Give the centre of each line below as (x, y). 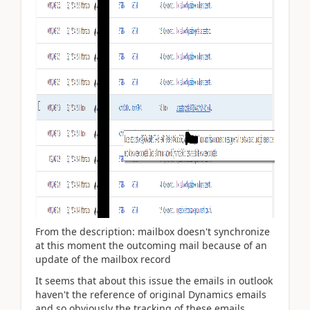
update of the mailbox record (103, 259)
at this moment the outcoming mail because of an (151, 245)
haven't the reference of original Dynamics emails (151, 294)
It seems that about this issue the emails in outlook (154, 280)
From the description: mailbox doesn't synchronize (153, 231)
